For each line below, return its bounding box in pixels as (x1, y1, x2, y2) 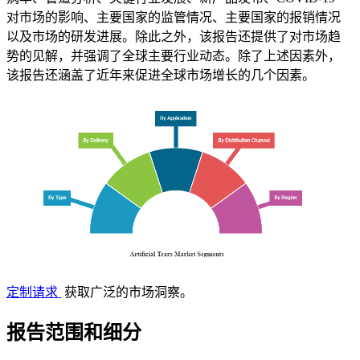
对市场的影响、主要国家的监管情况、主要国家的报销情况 (6, 10, 341, 24)
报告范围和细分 (6, 322, 141, 344)
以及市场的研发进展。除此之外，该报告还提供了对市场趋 (6, 29, 341, 43)
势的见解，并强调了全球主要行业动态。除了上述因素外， (6, 48, 341, 63)
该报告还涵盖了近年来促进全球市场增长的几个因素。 (6, 67, 315, 82)
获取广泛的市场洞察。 (61, 285, 193, 300)
